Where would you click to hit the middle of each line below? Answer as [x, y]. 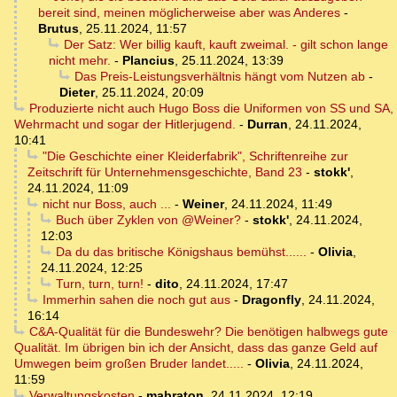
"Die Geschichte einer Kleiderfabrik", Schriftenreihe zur [195, 156]
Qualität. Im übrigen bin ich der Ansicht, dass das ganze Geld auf [196, 348]
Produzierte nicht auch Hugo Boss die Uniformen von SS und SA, [211, 109]
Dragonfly [271, 300]
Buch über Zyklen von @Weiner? [148, 220]
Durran [268, 125]
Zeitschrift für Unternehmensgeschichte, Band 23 [165, 172]
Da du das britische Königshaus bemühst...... [181, 252]
